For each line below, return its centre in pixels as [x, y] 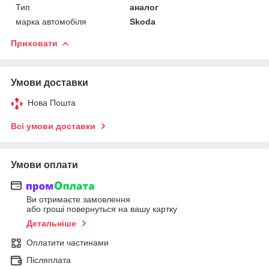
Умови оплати [44, 165]
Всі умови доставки [53, 126]
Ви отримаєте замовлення [78, 200]
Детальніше [51, 224]
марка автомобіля [51, 21]
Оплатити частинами [68, 243]
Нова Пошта [52, 102]
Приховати [34, 43]
